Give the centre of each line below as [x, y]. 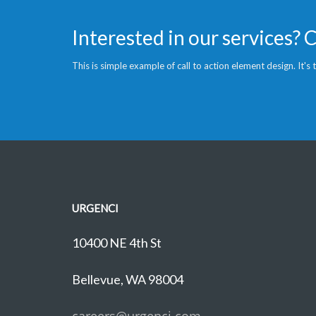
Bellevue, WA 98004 [128, 279]
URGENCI [95, 208]
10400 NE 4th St [117, 243]
